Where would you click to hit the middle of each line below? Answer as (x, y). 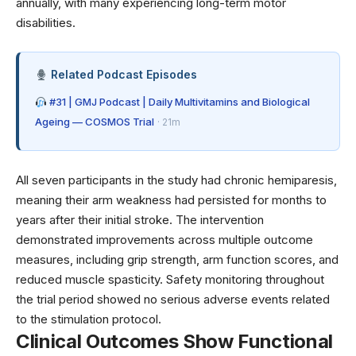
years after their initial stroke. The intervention (140, 220)
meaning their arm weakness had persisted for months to (171, 200)
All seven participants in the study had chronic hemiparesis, (176, 180)
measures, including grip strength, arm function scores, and (177, 260)
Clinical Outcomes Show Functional (174, 342)
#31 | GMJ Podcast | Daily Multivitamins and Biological (178, 102)
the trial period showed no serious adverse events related (173, 300)
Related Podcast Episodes (122, 75)
